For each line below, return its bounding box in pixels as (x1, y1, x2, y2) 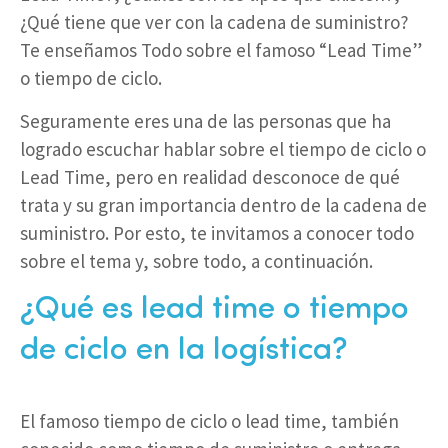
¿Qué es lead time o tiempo (20, 293, 409, 326)
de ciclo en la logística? (20, 334, 347, 367)
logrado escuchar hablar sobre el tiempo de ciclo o (20, 136, 426, 161)
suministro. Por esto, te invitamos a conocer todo (20, 220, 414, 245)
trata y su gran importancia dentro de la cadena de (20, 192, 427, 217)
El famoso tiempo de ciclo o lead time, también (20, 408, 399, 433)
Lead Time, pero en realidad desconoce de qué (20, 164, 400, 189)
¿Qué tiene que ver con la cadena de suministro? (20, 9, 409, 34)
